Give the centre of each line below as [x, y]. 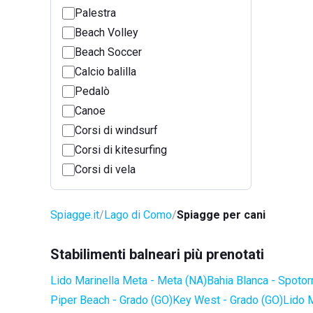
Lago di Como [138, 215]
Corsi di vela [105, 169]
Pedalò [92, 91]
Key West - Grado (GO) [228, 300]
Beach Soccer [108, 52]
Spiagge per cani [221, 215]
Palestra [95, 13]
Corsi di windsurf [116, 130]
